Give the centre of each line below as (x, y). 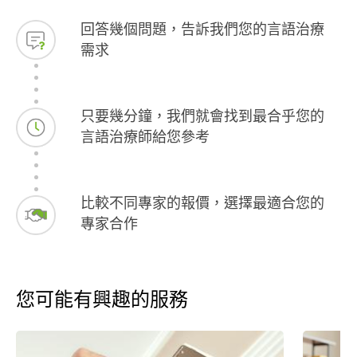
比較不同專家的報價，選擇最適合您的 (203, 204)
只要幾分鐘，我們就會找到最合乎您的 (203, 117)
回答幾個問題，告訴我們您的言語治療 (203, 30)
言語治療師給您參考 (145, 137)
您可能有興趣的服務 (102, 300)
